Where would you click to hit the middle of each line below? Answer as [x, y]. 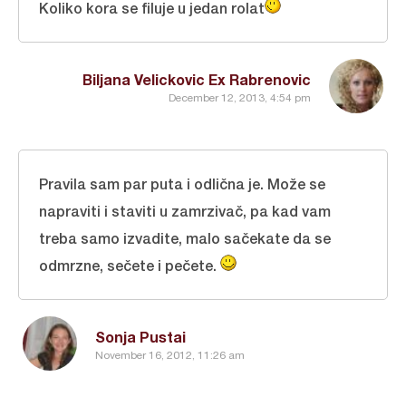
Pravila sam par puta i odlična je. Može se [182, 184]
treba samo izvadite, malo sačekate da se [185, 238]
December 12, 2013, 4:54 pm [240, 97]
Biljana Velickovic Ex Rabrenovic [197, 79]
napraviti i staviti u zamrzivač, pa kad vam [185, 211]
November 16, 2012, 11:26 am [170, 355]
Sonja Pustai [140, 337]
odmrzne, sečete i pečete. [130, 265]
